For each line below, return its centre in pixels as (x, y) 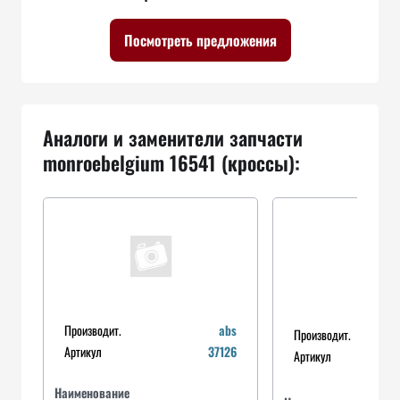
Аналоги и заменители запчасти (173, 137)
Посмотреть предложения (200, 40)
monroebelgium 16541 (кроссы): (171, 162)
